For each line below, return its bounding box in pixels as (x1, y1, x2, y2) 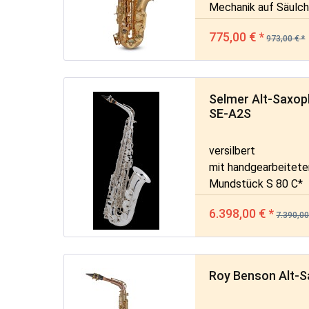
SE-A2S (209, 106, 252, 121)
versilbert (209, 143, 256, 157)
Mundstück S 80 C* (209, 177, 303, 190)
